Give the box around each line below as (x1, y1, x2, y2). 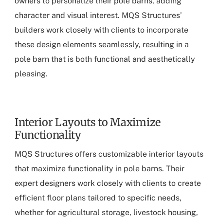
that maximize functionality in (15, 164, 124, 173)
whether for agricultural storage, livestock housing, (15, 208, 198, 217)
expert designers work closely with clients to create (15, 179, 201, 188)
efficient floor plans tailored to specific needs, (15, 193, 182, 202)
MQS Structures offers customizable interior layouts (15, 149, 203, 159)
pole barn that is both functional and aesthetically (15, 54, 195, 64)
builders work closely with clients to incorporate (15, 25, 188, 35)
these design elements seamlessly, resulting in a (15, 40, 189, 50)
